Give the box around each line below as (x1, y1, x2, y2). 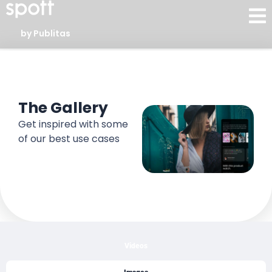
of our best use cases (18, 132, 120, 146)
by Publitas (21, 27, 70, 39)
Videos (124, 241, 148, 250)
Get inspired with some (18, 117, 128, 131)
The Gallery (18, 97, 108, 118)
